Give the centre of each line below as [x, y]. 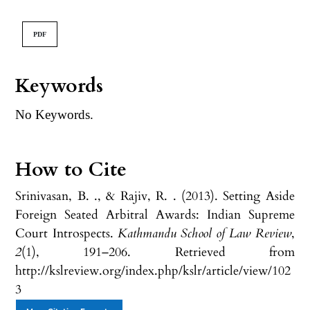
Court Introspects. [66, 233]
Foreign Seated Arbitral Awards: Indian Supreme [155, 215]
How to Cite [71, 169]
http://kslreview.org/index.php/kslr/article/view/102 [153, 271]
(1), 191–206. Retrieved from [158, 252]
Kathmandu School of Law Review [204, 233]
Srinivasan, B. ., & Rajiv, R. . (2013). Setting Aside [155, 196]
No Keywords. [55, 114]
